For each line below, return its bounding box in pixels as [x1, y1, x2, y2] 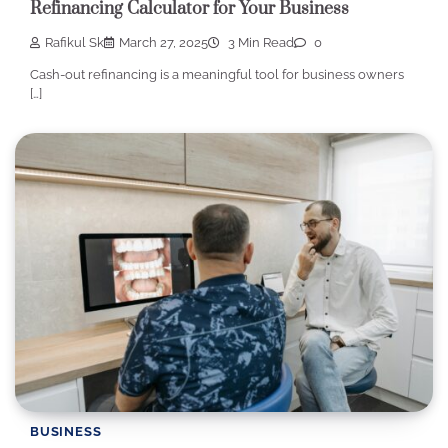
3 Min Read [225, 35, 294, 51]
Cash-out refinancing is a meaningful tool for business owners [30, 66, 404, 82]
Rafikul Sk [45, 35, 104, 51]
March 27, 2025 [119, 35, 208, 51]
